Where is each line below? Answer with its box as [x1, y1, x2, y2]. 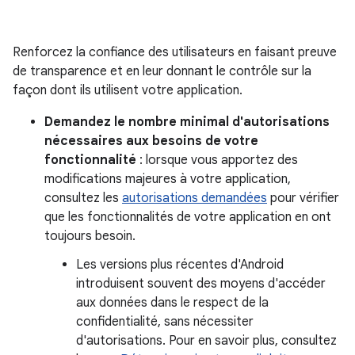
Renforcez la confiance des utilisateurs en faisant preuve [13, 44, 337, 60]
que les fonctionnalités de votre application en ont [44, 209, 331, 225]
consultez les [44, 190, 122, 206]
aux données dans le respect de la [76, 295, 269, 311]
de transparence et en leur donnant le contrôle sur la [13, 63, 311, 79]
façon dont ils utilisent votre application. [13, 82, 242, 98]
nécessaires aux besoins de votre [44, 133, 258, 149]
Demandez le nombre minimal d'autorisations [44, 114, 330, 130]
